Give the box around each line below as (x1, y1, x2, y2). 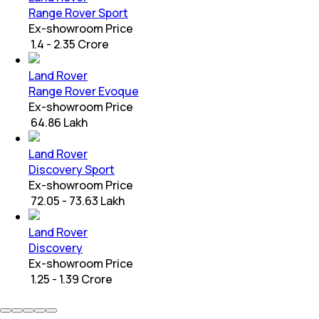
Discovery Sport (28, 162, 115, 178)
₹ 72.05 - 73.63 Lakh (28, 193, 125, 209)
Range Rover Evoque (28, 83, 139, 100)
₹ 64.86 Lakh (28, 115, 88, 131)
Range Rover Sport (28, 5, 128, 21)
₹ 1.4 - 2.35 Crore (28, 36, 109, 53)
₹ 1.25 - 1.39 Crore (28, 271, 113, 288)
